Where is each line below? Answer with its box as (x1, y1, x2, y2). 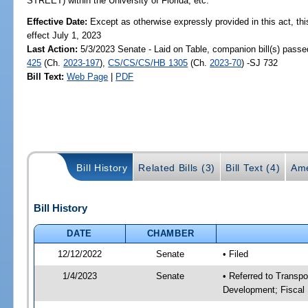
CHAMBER (146, 228, 195, 239)
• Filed (222, 248, 248, 259)
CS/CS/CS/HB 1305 (108, 57, 188, 68)
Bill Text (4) (225, 162, 280, 173)
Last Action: (27, 43, 78, 54)
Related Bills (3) (138, 162, 215, 173)
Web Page (67, 71, 109, 82)
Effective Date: (27, 16, 91, 27)
